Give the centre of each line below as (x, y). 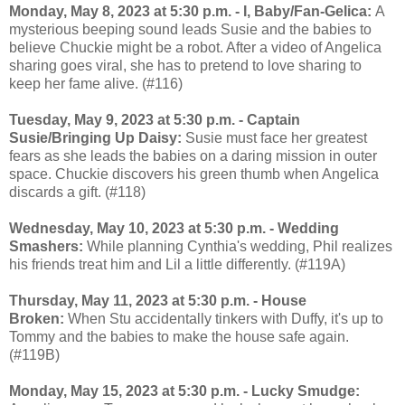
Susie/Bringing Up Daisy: (95, 137)
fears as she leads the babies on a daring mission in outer (193, 155)
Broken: (37, 318)
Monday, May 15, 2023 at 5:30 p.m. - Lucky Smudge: (184, 391)
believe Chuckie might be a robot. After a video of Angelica (195, 47)
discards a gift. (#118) (77, 192)
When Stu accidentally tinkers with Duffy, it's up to (224, 318)
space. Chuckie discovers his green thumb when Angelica (194, 174)
